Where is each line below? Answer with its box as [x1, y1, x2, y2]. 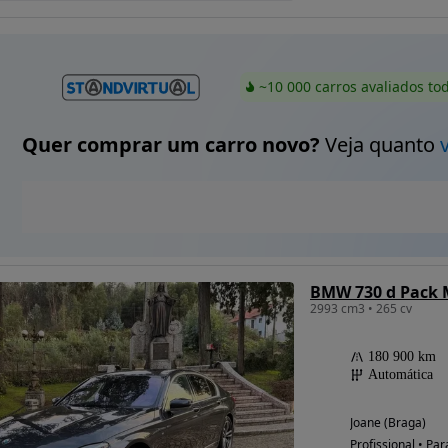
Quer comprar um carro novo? [21, 131, 320, 159]
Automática [367, 367, 433, 383]
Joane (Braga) [349, 414, 426, 432]
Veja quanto [319, 131, 440, 159]
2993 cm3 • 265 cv [309, 300, 412, 318]
